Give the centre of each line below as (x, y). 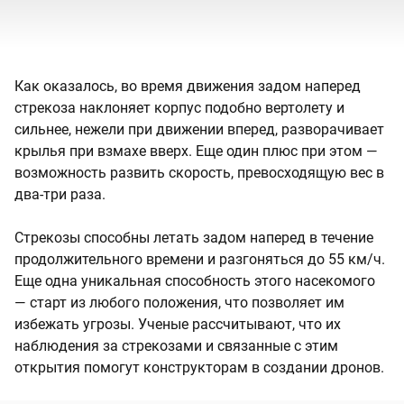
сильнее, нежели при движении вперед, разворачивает (199, 130)
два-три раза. (60, 195)
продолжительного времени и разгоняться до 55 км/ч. (200, 260)
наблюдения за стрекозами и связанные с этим (176, 346)
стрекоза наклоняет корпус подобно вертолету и (179, 108)
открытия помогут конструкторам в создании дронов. (199, 368)
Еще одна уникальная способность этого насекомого (195, 281)
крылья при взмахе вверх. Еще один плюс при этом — (196, 151)
